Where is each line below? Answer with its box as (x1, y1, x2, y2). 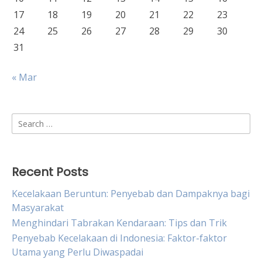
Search (11, 113, 41, 126)
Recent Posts (12, 164, 88, 180)
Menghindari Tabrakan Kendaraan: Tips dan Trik (12, 216, 227, 229)
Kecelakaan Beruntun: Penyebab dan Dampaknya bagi (12, 187, 250, 200)
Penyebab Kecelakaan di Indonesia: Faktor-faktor (12, 232, 227, 244)
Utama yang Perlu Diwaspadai (12, 246, 143, 258)
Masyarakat (12, 201, 64, 214)
